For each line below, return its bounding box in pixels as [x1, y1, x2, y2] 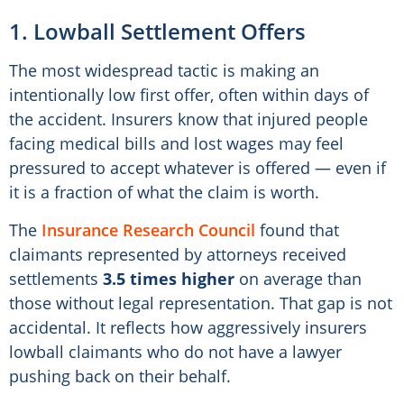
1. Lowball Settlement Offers [9, 16, 306, 47]
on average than [234, 268, 362, 290]
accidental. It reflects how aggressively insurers [9, 317, 367, 339]
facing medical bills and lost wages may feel [9, 133, 344, 155]
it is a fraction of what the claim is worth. [9, 181, 319, 204]
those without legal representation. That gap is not [9, 292, 392, 315]
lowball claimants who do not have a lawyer [9, 341, 342, 363]
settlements [9, 268, 103, 290]
